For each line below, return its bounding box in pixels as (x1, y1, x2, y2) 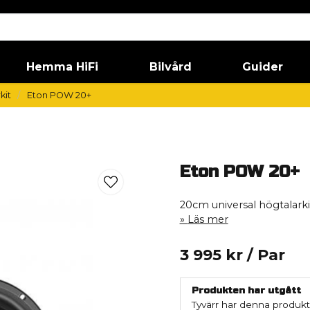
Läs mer (187, 213, 228, 226)
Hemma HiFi (26, 60, 99, 73)
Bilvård (149, 60, 192, 73)
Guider (242, 60, 284, 73)
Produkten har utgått (191, 284, 301, 296)
